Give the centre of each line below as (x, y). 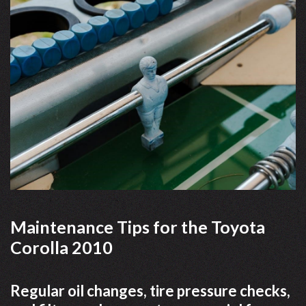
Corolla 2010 (61, 248)
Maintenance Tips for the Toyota (138, 227)
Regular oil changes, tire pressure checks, (150, 291)
